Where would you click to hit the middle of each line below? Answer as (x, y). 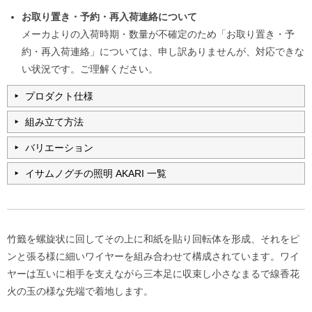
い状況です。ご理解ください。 (90, 69)
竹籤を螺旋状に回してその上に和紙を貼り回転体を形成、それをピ (153, 239)
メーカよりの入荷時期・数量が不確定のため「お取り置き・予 (158, 34)
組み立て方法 (54, 122)
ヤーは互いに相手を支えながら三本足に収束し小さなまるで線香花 (153, 273)
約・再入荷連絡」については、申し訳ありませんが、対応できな (163, 51)
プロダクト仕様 (59, 96)
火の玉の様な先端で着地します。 (80, 291)
